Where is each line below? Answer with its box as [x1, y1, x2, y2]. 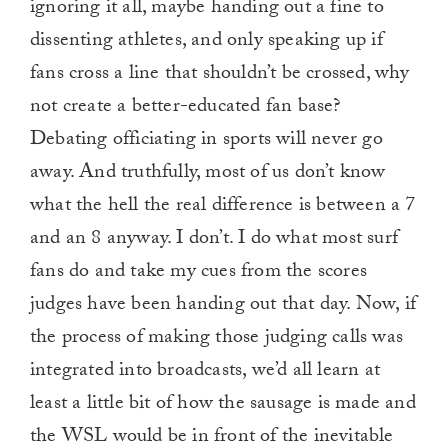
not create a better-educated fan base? [30, 91, 341, 126]
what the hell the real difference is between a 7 [30, 190, 416, 225]
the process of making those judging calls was [30, 322, 404, 357]
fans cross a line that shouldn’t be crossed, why [30, 58, 410, 93]
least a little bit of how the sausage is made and [30, 388, 416, 423]
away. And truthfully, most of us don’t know [30, 157, 386, 192]
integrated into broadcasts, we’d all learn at [30, 355, 381, 390]
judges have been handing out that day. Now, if [30, 289, 417, 324]
